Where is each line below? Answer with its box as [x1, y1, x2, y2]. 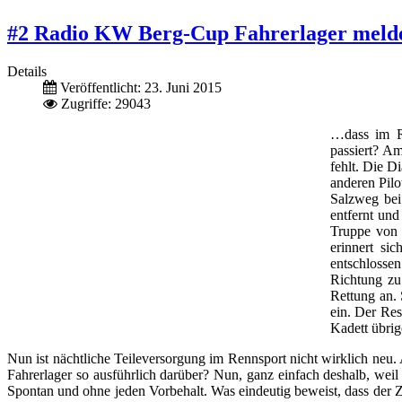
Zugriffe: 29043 [61, 95, 151, 111]
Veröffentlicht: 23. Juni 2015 [60, 79, 222, 95]
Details [7, 63, 47, 79]
